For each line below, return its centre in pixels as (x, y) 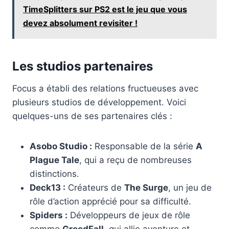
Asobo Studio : (61, 146)
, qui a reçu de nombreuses (135, 160)
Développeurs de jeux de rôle (129, 215)
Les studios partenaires (83, 66)
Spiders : (49, 215)
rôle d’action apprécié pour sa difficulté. (110, 201)
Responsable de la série (144, 146)
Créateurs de (95, 187)
